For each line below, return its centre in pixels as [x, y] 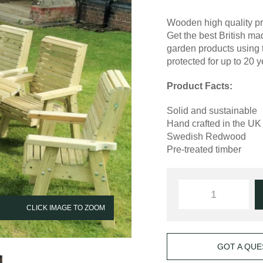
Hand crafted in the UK [214, 124]
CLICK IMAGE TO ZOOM [66, 208]
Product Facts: [200, 86]
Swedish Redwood [207, 137]
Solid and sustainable [212, 111]
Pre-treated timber [204, 150]
